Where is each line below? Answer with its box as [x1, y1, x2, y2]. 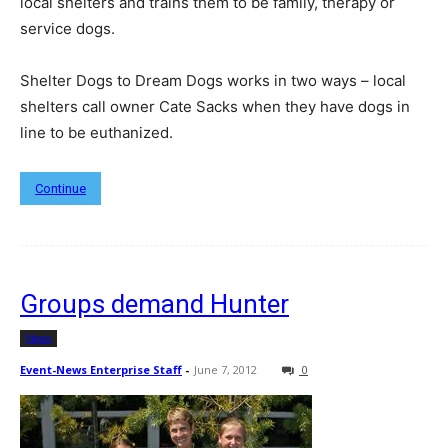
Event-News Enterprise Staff [20, 362, 182, 378]
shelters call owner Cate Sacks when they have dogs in [20, 97, 410, 117]
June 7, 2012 [194, 362, 257, 378]
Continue [35, 181, 86, 197]
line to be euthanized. [20, 123, 173, 143]
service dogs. [20, 19, 115, 39]
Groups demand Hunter [20, 289, 289, 320]
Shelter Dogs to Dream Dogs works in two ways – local [20, 71, 406, 91]
